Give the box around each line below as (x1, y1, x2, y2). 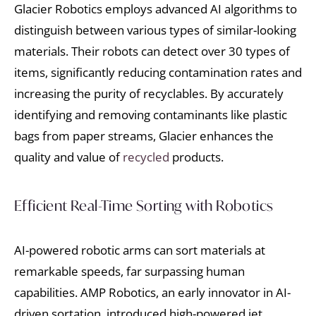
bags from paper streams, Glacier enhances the (14, 127, 274, 144)
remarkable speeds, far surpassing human (14, 263, 245, 280)
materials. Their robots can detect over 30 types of (14, 42, 290, 59)
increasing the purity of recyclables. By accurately (14, 85, 284, 102)
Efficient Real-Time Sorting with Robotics (14, 196, 274, 216)
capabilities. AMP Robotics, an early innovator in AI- (14, 284, 291, 301)
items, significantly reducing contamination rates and (14, 63, 302, 80)
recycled (123, 148, 169, 165)
